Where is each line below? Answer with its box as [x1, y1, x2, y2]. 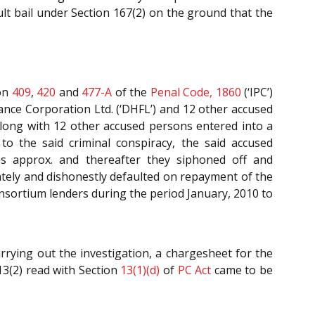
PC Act [177, 262, 212, 278]
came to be [211, 262, 274, 278]
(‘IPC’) [240, 84, 274, 101]
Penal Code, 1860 [150, 84, 241, 101]
